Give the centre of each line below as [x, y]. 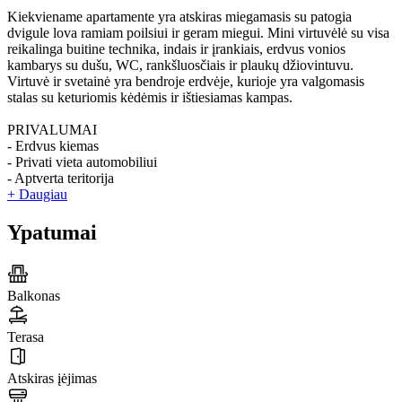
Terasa [26, 337]
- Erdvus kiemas [53, 146]
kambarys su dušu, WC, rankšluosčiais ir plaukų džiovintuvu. [180, 66]
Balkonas [34, 296]
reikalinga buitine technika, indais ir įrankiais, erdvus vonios [176, 49]
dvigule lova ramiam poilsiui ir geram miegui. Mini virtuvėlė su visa [198, 33]
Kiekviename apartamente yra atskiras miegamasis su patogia [179, 17]
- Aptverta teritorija [61, 179]
